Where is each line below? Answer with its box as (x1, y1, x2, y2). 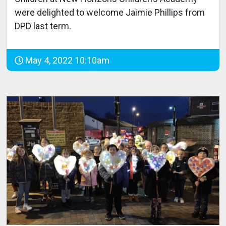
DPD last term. (15, 21, 71, 32)
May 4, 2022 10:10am (23, 55, 109, 66)
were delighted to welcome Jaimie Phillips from (15, 7, 205, 18)
